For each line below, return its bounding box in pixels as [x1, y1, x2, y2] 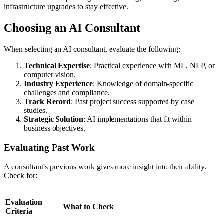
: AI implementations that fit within [83, 115, 192, 124]
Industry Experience [24, 79, 93, 88]
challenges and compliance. [24, 88, 110, 97]
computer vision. [24, 70, 76, 79]
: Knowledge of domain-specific [93, 79, 193, 88]
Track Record [24, 97, 71, 106]
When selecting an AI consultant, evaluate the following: [4, 45, 180, 54]
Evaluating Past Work [4, 142, 95, 153]
